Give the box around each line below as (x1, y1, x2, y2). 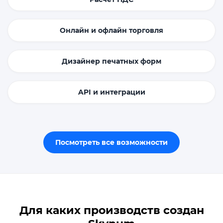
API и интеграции (78, 88, 145, 97)
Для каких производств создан (19, 204, 204, 218)
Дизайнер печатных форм (62, 57, 161, 66)
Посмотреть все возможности (55, 138, 168, 147)
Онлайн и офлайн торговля (60, 26, 163, 35)
